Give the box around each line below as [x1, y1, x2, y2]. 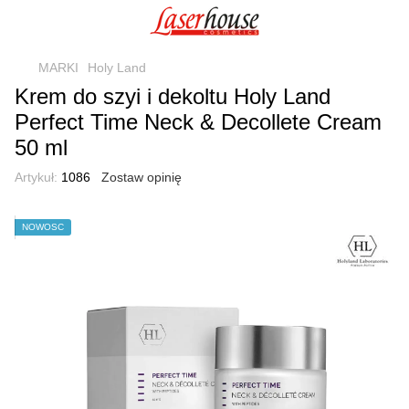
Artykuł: [15, 170, 58, 184]
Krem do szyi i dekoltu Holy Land [15, 84, 330, 109]
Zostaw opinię [101, 170, 182, 184]
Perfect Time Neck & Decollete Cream [15, 110, 382, 134]
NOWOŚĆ [22, 222, 64, 232]
